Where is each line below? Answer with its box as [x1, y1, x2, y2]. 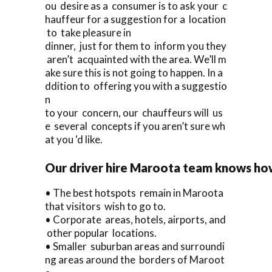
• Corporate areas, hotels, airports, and [45, 212, 226, 226]
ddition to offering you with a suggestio [45, 79, 227, 92]
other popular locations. [45, 226, 157, 239]
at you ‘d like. [45, 132, 103, 146]
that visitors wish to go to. [45, 199, 166, 212]
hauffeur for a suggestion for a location [45, 12, 226, 25]
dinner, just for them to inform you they [45, 39, 226, 52]
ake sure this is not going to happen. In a [45, 66, 223, 79]
